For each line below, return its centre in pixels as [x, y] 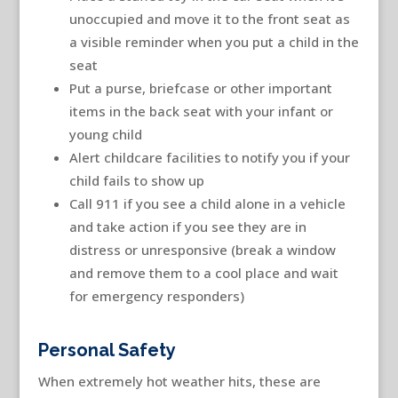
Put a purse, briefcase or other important [200, 88]
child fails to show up [136, 180]
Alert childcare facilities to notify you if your [209, 157]
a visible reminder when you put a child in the [214, 41]
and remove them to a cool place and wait [203, 272]
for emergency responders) [156, 295]
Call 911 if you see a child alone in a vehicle [207, 203]
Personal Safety [107, 350]
